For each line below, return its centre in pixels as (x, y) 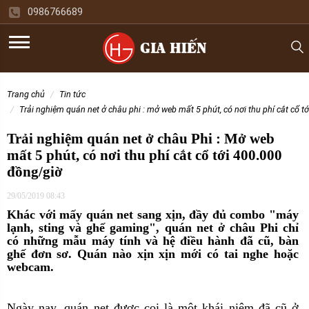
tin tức (75, 94)
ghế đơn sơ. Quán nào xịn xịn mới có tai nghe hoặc (153, 254)
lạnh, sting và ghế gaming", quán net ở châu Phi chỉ (153, 228)
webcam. (30, 267)
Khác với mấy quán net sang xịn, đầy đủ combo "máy (153, 215)
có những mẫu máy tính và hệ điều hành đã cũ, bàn (153, 241)
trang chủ (28, 94)
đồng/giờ (35, 172)
